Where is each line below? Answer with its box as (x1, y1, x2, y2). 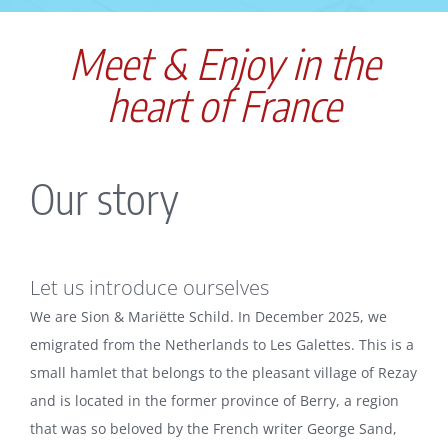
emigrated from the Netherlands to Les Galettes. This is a (30, 335, 414, 355)
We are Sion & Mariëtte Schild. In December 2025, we (30, 307, 387, 327)
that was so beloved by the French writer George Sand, (30, 419, 397, 439)
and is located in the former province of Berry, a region (30, 391, 399, 411)
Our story (30, 172, 179, 224)
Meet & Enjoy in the (68, 37, 380, 89)
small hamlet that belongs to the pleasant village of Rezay (30, 363, 417, 383)
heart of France (107, 79, 341, 131)
